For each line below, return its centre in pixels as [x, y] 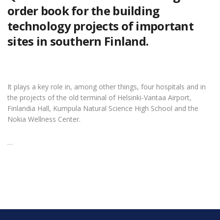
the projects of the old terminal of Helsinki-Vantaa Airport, [99, 97]
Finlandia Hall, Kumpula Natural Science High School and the [103, 108]
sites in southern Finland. [78, 41]
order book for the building [83, 11]
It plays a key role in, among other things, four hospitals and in [107, 87]
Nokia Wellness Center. [44, 119]
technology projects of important [100, 26]
